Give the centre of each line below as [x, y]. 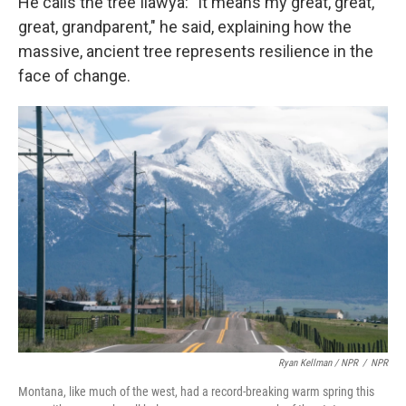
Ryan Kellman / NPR [318, 363]
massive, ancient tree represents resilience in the [196, 51]
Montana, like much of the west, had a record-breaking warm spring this [196, 391]
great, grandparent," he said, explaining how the [185, 27]
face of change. [74, 76]
